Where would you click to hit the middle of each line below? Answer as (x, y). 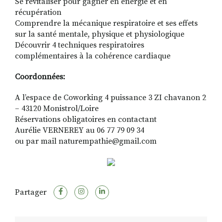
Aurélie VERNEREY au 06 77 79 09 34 (80, 131)
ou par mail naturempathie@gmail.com (86, 141)
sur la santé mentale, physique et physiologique (100, 34)
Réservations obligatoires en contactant (86, 120)
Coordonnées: (40, 77)
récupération (38, 13)
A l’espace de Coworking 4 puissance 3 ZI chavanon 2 (111, 98)
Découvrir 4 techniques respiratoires (80, 45)
